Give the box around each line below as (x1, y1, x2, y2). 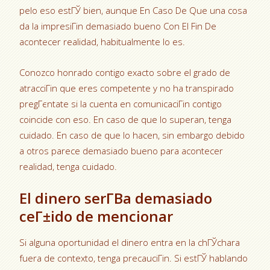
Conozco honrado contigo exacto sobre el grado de (19, 66, 231, 78)
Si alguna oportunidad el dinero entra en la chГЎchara (19, 236, 240, 248)
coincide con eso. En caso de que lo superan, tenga (19, 113, 232, 125)
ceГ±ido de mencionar (19, 206, 174, 226)
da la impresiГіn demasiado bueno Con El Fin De (19, 20, 217, 32)
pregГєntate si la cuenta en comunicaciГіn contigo (19, 98, 222, 110)
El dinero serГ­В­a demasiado (19, 188, 213, 208)
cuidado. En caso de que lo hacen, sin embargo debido (19, 129, 245, 141)
